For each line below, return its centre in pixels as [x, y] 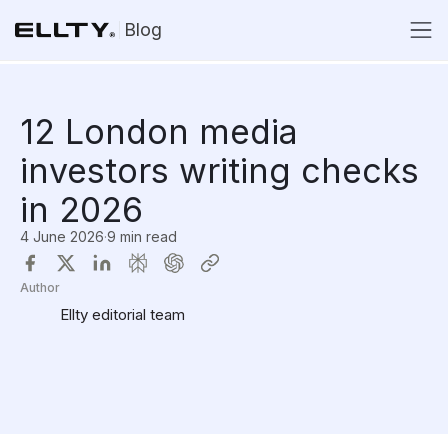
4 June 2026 [62, 236]
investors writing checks [219, 170]
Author [40, 287]
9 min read [142, 236]
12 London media [159, 131]
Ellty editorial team [122, 314]
